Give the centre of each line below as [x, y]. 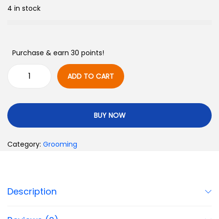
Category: [25, 144]
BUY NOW [109, 115]
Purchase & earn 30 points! [58, 53]
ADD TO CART [91, 76]
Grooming [60, 144]
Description [32, 191]
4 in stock [24, 8]
